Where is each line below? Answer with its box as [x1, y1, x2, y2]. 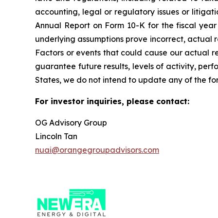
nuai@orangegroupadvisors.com [35, 145, 159, 155]
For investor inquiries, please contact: [35, 96, 189, 106]
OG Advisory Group [35, 118, 107, 127]
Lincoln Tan [35, 131, 77, 141]
